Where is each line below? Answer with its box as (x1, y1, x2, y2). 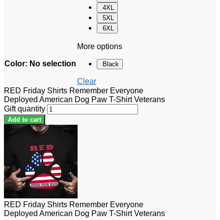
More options (77, 42, 122, 51)
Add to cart (8, 115, 41, 123)
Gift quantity (4, 104, 45, 113)
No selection (29, 59, 76, 68)
